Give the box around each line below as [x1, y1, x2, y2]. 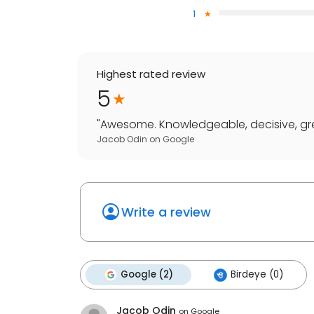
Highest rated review [97, 67, 205, 82]
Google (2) [121, 268, 173, 282]
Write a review [121, 203, 211, 221]
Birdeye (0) [231, 268, 283, 282]
